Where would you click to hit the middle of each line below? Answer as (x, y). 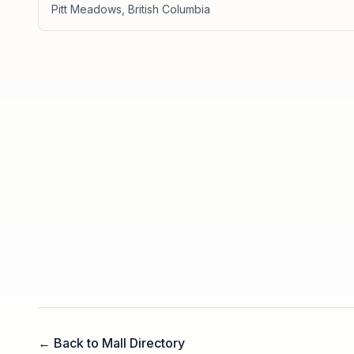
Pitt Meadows (87, 9)
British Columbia (169, 9)
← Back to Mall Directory (111, 343)
